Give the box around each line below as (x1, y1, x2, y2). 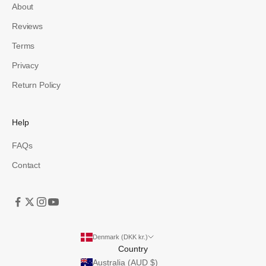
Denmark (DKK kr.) (93, 233, 148, 241)
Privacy (12, 61, 39, 71)
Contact (12, 160, 41, 170)
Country (118, 244, 148, 254)
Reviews (12, 21, 43, 31)
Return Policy (12, 80, 61, 90)
